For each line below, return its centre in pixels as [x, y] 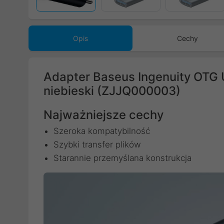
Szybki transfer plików [97, 144]
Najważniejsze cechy [103, 115]
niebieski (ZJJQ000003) [112, 91]
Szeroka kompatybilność [102, 131]
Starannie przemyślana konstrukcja [122, 158]
